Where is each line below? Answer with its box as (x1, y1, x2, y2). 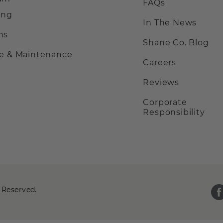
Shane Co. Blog (143, 38, 209, 48)
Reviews (143, 78, 179, 88)
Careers (143, 58, 176, 68)
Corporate (143, 98, 187, 108)
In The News (143, 18, 197, 28)
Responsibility (143, 108, 205, 115)
